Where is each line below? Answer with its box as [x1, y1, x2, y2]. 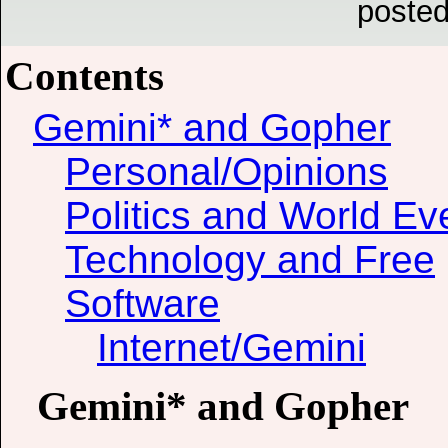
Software [65, 282, 220, 326]
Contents [5, 53, 164, 100]
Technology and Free [65, 238, 435, 282]
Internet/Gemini [97, 326, 366, 370]
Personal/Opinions [65, 150, 388, 194]
